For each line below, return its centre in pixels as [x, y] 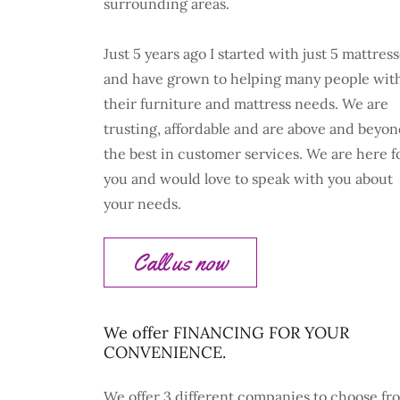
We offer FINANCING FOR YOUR [226, 333]
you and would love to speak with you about [248, 179]
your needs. [142, 204]
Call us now [180, 262]
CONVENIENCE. [165, 352]
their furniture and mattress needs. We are [246, 104]
